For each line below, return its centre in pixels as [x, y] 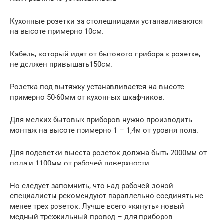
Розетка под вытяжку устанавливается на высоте [97, 87]
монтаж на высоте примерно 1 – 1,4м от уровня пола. [104, 130]
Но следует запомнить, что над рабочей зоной [92, 186]
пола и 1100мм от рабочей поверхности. [81, 163]
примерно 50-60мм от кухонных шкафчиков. [87, 97]
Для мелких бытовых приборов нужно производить [101, 120]
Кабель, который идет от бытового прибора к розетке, [105, 54]
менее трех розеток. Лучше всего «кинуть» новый [97, 206]
